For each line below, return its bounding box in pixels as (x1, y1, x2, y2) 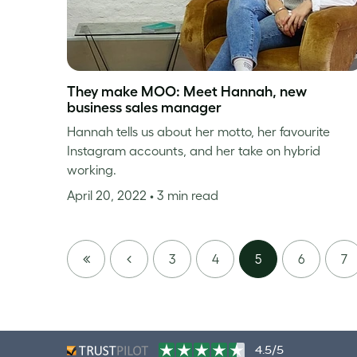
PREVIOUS (119, 250, 178, 265)
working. (67, 162, 116, 177)
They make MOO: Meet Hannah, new (67, 83, 307, 100)
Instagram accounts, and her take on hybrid (67, 143, 320, 158)
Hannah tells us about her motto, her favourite (67, 124, 330, 139)
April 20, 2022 (67, 187, 150, 202)
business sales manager (67, 99, 222, 116)
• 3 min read (150, 187, 218, 202)
